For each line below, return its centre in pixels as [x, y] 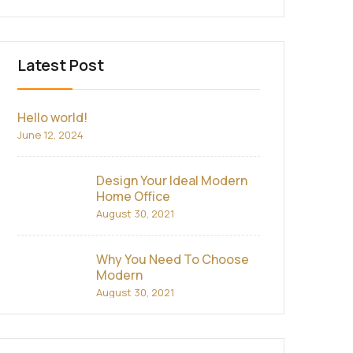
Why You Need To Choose [173, 259]
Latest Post [61, 65]
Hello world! [52, 117]
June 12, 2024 [50, 135]
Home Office [133, 196]
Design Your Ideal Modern [172, 180]
